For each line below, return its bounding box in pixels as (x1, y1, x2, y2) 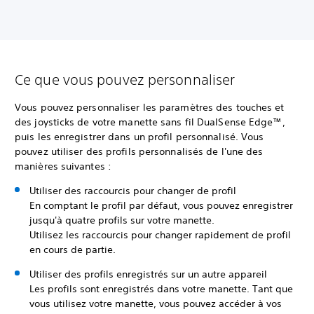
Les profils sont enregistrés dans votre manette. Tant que (29, 282, 293, 295)
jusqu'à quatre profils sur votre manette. (29, 214, 214, 226)
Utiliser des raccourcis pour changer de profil (29, 184, 236, 197)
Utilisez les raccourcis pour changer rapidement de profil (29, 228, 291, 241)
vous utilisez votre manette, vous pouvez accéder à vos (29, 297, 282, 310)
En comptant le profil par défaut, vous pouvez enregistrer (29, 199, 293, 212)
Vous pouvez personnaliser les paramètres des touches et (15, 101, 285, 114)
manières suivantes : (15, 160, 111, 172)
